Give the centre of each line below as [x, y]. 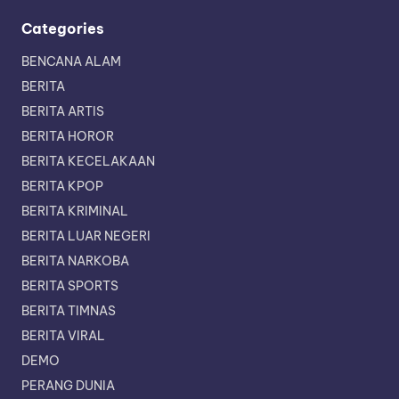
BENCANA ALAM [71, 61]
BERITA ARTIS [63, 111]
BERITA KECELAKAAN [88, 161]
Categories [63, 28]
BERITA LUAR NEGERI [86, 236]
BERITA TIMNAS [69, 310]
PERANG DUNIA [68, 385]
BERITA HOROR [68, 136]
